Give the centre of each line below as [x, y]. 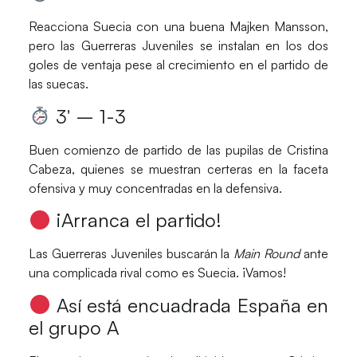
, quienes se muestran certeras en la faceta [200, 169]
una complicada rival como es [113, 273]
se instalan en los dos [261, 46]
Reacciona [61, 27]
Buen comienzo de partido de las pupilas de [158, 149]
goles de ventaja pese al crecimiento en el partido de [178, 65]
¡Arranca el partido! [142, 220]
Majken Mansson [277, 27]
